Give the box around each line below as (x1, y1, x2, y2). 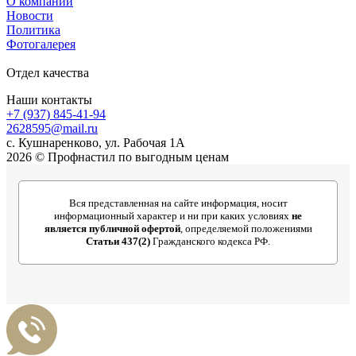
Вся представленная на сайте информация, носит (68, 196, 288, 209)
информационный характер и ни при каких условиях (54, 209, 292, 222)
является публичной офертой (44, 222, 180, 234)
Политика (6, 22, 60, 37)
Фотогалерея (6, 37, 75, 51)
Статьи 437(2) (86, 234, 150, 247)
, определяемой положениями (180, 222, 312, 234)
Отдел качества (6, 65, 89, 79)
